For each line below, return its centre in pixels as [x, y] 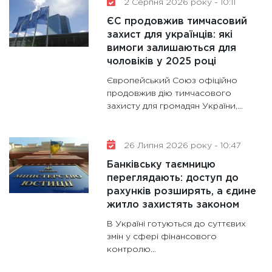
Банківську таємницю [161, 165]
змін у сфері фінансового [162, 236]
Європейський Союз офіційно [172, 80]
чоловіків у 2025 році [162, 61]
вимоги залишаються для [172, 48]
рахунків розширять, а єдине [182, 191]
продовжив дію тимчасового [169, 93]
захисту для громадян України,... [175, 106]
